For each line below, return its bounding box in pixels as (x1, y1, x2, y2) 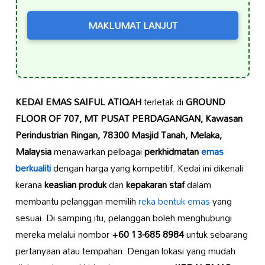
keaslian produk (44, 175, 106, 195)
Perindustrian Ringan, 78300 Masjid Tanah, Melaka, (15, 125, 222, 145)
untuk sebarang (183, 225, 248, 244)
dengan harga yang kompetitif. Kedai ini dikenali (50, 159, 243, 178)
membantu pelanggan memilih (15, 192, 138, 211)
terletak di (141, 92, 186, 112)
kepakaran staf (125, 175, 185, 195)
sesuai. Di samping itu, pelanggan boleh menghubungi (15, 208, 232, 228)
